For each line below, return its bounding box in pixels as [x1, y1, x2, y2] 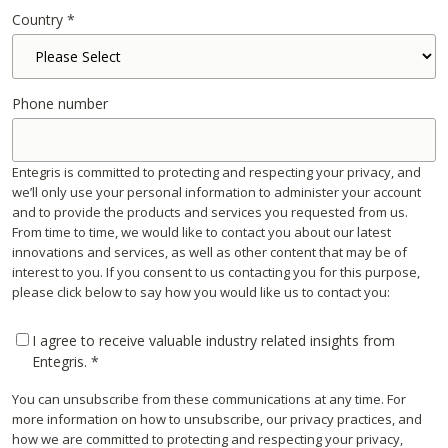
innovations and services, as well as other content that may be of [12, 242, 407, 261]
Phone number [12, 94, 108, 114]
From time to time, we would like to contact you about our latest [12, 222, 391, 241]
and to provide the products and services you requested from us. [12, 202, 408, 221]
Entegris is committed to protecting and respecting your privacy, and [12, 162, 421, 181]
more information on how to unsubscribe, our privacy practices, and [12, 409, 422, 428]
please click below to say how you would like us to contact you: [12, 282, 390, 301]
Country [12, 9, 63, 29]
